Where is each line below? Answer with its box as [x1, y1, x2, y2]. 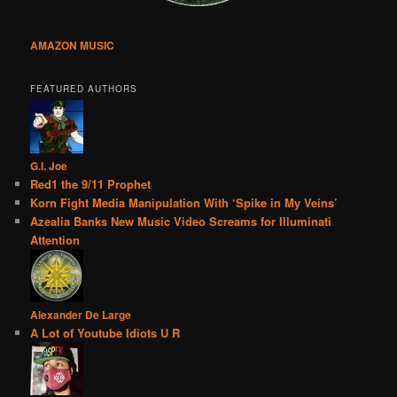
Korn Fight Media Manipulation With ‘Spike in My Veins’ [30, 194, 339, 212]
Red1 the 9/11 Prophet [30, 175, 152, 193]
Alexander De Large [30, 307, 132, 323]
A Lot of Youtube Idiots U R [30, 324, 181, 342]
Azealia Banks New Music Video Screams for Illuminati [30, 213, 332, 230]
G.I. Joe [30, 158, 68, 175]
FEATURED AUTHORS [30, 82, 138, 96]
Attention [30, 231, 81, 249]
